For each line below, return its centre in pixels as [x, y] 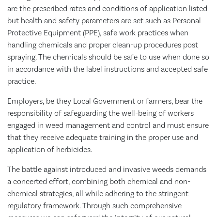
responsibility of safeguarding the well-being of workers [101, 113]
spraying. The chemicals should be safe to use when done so [108, 57]
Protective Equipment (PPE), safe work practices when [98, 33]
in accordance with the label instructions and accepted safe [108, 69]
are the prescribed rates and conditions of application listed [107, 9]
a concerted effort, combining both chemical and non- [99, 182]
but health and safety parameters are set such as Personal [104, 21]
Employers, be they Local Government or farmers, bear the [105, 101]
